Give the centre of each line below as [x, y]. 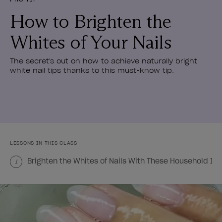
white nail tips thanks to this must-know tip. [92, 70]
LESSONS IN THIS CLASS [44, 143]
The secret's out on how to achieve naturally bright [104, 61]
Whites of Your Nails [91, 42]
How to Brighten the [91, 21]
